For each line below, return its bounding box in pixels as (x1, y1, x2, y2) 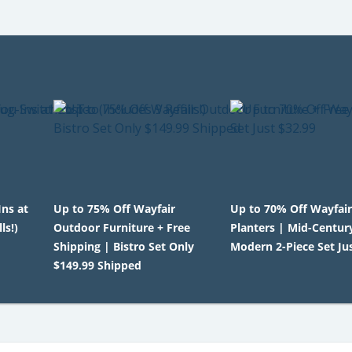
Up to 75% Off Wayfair (53, 201, 175, 216)
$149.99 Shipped (53, 258, 141, 273)
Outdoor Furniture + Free (53, 220, 190, 235)
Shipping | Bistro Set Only (53, 239, 194, 254)
